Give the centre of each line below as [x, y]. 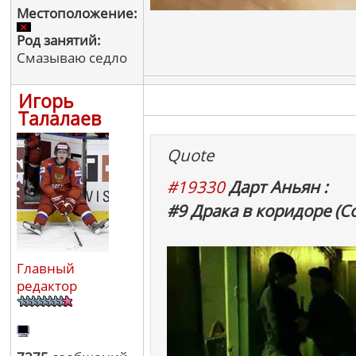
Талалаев [60, 118]
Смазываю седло [72, 58]
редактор [47, 286]
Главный [46, 268]
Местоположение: [77, 13]
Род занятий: [59, 40]
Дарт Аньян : [278, 187]
